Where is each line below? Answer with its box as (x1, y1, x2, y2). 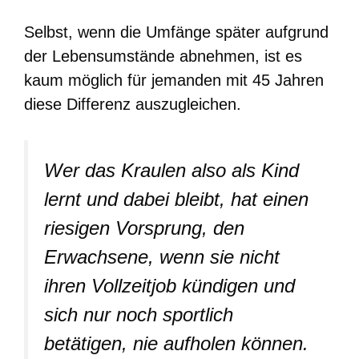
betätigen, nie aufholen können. (44, 332, 309, 354)
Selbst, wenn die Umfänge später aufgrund (24, 22, 329, 41)
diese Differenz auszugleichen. (24, 95, 241, 113)
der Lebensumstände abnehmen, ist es (24, 46, 302, 65)
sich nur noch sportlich (44, 303, 233, 325)
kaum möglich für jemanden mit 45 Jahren (24, 71, 324, 89)
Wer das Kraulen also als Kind (44, 159, 299, 181)
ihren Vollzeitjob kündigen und (44, 274, 295, 296)
